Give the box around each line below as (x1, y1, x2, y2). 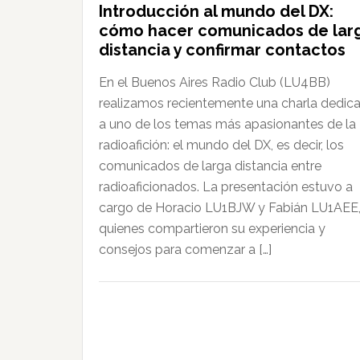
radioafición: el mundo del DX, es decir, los (99, 137, 344, 153)
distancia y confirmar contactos (99, 39, 346, 59)
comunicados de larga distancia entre (99, 157, 321, 174)
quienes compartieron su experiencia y (99, 220, 325, 236)
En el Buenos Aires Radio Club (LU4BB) (99, 74, 330, 90)
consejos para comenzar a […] (99, 241, 272, 257)
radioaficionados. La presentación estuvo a (99, 178, 353, 194)
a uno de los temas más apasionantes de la (99, 116, 356, 132)
